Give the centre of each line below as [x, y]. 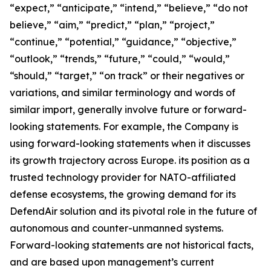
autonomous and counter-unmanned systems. [116, 228]
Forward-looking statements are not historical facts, [132, 245]
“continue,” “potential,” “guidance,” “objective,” [123, 42]
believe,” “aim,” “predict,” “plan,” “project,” [112, 25]
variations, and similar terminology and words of [122, 93]
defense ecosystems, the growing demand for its [123, 194]
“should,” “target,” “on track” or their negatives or [127, 76]
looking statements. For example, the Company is [124, 126]
